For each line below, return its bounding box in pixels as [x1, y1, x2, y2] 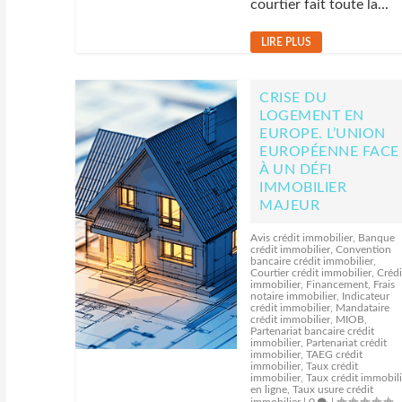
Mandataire [336, 302, 390, 313]
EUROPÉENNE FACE [259, 144, 399, 159]
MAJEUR [259, 198, 320, 213]
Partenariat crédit [306, 337, 388, 348]
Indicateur [342, 291, 390, 301]
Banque [358, 232, 396, 243]
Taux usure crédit [293, 384, 374, 395]
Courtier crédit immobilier [250, 267, 372, 278]
